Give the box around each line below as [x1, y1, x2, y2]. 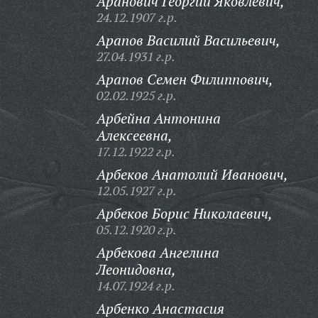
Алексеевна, [96, 126, 172, 145]
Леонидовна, [96, 260, 176, 279]
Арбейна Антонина [96, 109, 221, 128]
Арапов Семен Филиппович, [96, 70, 273, 89]
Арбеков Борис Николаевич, [96, 204, 273, 223]
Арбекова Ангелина [96, 243, 219, 262]
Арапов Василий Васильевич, [96, 31, 280, 50]
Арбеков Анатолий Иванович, [96, 165, 288, 184]
